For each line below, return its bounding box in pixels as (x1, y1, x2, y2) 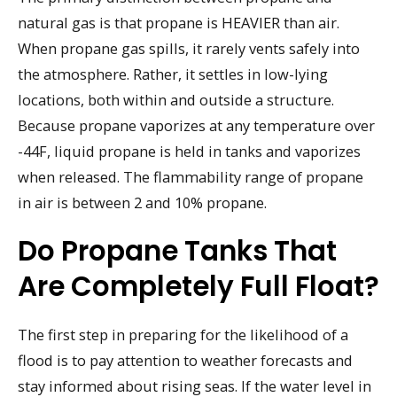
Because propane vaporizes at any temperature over (18, 114, 375, 136)
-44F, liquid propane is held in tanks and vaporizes (18, 140, 361, 161)
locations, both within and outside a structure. (18, 89, 334, 110)
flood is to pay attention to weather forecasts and (18, 349, 353, 370)
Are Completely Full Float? (18, 266, 379, 306)
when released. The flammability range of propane (18, 166, 363, 187)
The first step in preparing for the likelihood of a (18, 323, 348, 345)
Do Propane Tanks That (18, 230, 337, 270)
